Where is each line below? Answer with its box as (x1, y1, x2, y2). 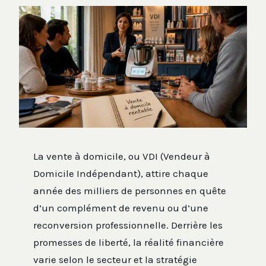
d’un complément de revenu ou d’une (33, 201, 208, 214)
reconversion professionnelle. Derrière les (33, 218, 223, 231)
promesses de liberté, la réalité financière (33, 236, 224, 248)
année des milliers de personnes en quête (33, 184, 226, 197)
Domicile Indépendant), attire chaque (33, 167, 208, 179)
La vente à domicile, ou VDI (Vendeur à (33, 150, 210, 162)
